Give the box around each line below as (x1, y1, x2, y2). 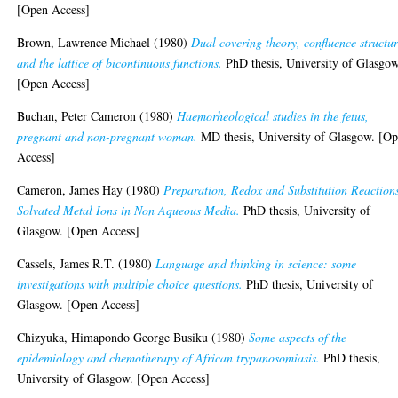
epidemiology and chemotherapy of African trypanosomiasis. (17, 348, 321, 366)
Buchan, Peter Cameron (17, 107, 137, 124)
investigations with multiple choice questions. (17, 275, 243, 292)
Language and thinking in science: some (155, 254, 357, 272)
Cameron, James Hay (17, 180, 123, 198)
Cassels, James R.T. (17, 254, 115, 272)
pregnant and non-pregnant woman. (17, 127, 198, 145)
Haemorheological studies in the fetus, (177, 107, 370, 124)
